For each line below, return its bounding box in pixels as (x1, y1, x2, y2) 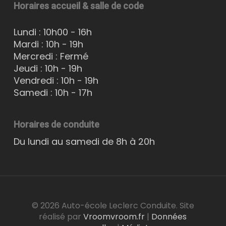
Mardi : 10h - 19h (13, 38, 83, 50)
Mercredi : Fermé (13, 50, 88, 63)
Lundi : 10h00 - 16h (13, 26, 92, 38)
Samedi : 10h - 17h (13, 86, 92, 99)
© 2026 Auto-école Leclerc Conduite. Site (31, 200, 194, 211)
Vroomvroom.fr (83, 211, 145, 222)
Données (151, 211, 187, 222)
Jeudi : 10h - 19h (13, 62, 82, 75)
